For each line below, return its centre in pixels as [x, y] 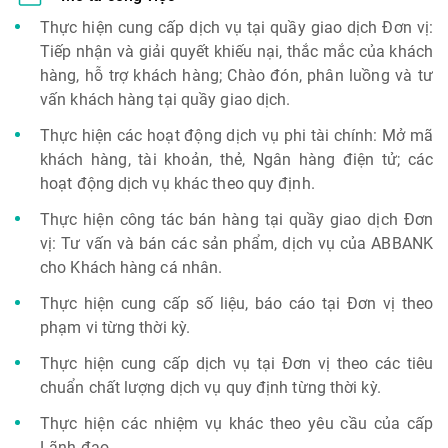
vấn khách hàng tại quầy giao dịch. [165, 99]
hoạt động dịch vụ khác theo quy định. [177, 183]
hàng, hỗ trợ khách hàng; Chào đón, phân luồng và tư [236, 75]
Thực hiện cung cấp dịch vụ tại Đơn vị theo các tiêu [236, 363]
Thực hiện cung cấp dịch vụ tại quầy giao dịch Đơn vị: [236, 27]
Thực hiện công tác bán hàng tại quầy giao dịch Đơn [236, 219]
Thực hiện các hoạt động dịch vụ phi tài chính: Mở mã [236, 135]
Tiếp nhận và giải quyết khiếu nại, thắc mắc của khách [236, 51]
